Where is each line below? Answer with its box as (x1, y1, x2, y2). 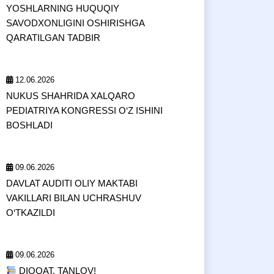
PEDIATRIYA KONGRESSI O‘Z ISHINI (6, 105, 163, 116)
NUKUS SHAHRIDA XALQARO (6, 91, 135, 101)
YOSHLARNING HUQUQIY (6, 3, 119, 13)
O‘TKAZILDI (6, 207, 55, 218)
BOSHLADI (6, 120, 53, 130)
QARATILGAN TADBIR (6, 32, 100, 43)
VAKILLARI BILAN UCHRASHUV (6, 193, 141, 203)
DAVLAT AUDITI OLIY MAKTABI (6, 178, 138, 188)
